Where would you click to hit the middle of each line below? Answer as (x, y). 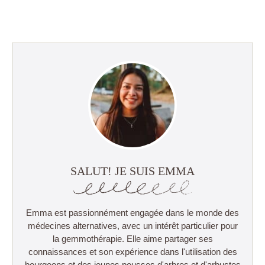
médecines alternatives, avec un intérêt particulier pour (132, 226)
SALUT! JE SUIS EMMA (132, 171)
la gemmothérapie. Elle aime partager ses (132, 239)
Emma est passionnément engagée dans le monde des (132, 213)
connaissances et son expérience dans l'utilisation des (132, 252)
